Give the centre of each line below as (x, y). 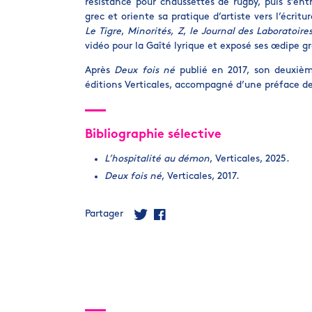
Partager (104, 214)
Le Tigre (103, 32)
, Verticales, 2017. (201, 176)
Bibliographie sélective (153, 135)
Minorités (149, 32)
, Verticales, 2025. (250, 159)
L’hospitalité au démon (157, 159)
